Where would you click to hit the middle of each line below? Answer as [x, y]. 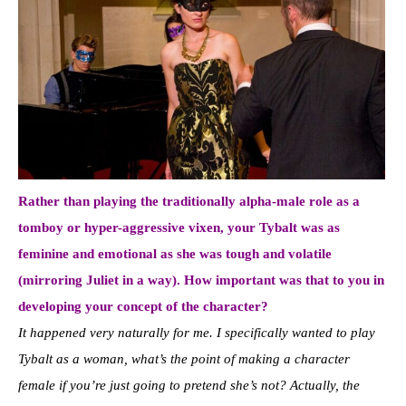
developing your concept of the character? [143, 307]
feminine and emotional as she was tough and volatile [175, 254]
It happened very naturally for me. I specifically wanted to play [197, 333]
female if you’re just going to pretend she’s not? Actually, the [189, 386]
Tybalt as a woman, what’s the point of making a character [184, 359]
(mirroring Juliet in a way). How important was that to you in [201, 280]
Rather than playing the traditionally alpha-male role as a [189, 202]
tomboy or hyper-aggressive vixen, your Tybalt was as [179, 228]
